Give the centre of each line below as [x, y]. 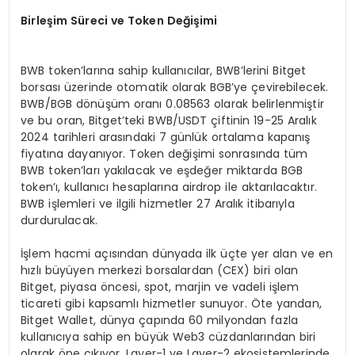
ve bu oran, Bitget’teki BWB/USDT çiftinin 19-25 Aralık [169, 121]
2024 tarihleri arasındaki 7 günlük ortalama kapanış [166, 137]
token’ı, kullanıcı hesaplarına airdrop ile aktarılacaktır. [169, 187]
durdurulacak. [59, 221]
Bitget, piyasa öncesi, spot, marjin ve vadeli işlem [160, 287]
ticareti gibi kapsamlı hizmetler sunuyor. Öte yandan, [171, 304]
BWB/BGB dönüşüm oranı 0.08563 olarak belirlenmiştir [172, 104]
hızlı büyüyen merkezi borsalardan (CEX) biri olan [160, 271]
